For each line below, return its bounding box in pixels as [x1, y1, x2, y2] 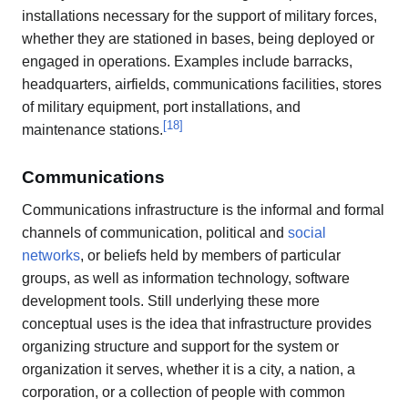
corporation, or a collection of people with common [22, 384, 345, 401]
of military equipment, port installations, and [22, 98, 301, 115]
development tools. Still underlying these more [22, 293, 320, 310]
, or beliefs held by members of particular [80, 248, 341, 264]
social [288, 225, 326, 241]
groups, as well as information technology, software [22, 270, 350, 287]
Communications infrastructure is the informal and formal [22, 202, 384, 219]
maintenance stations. [22, 121, 163, 138]
